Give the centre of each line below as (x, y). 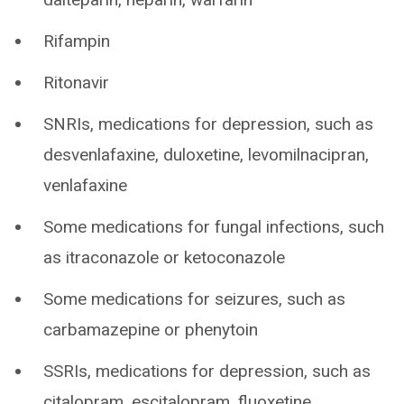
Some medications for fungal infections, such (214, 227)
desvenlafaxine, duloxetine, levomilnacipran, (206, 155)
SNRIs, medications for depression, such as (208, 124)
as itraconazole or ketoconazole (164, 257)
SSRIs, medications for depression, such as (207, 371)
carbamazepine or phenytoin (151, 330)
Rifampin (77, 41)
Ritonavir (76, 83)
